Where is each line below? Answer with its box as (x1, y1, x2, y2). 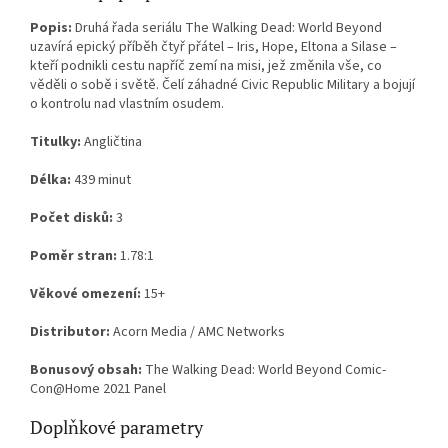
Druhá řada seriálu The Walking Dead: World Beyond (72, 18, 382, 39)
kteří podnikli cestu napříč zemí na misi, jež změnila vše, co (30, 56, 382, 77)
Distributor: (30, 322, 110, 343)
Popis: (30, 18, 72, 39)
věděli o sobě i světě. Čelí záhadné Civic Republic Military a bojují (30, 75, 415, 96)
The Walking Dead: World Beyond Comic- (142, 360, 386, 381)
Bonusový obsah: (30, 360, 142, 381)
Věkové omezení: (30, 284, 141, 305)
